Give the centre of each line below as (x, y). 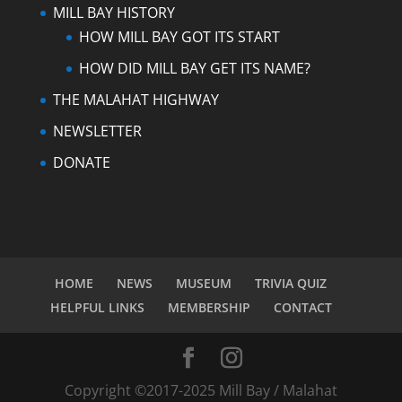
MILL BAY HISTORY (114, 13)
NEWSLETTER (97, 131)
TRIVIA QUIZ (291, 284)
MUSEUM (204, 284)
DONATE (81, 163)
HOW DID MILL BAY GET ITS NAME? (194, 69)
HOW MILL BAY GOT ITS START (179, 37)
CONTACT (302, 308)
